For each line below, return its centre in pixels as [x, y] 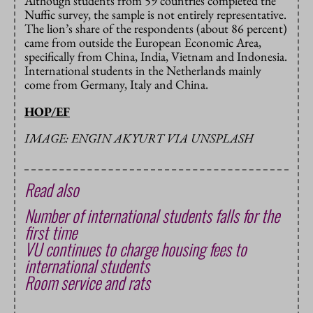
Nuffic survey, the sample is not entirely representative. [155, 15]
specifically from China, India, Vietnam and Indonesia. [156, 57]
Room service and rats [87, 283]
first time [51, 232]
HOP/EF [47, 112]
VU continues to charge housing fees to [136, 249]
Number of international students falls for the [152, 216]
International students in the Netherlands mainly [143, 71]
